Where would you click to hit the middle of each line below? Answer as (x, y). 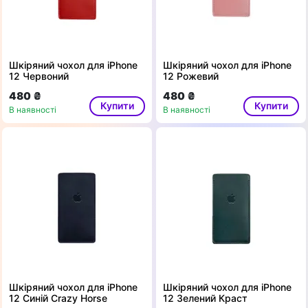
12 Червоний (39, 76)
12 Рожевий (191, 76)
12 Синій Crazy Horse (58, 298)
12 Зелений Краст (205, 298)
